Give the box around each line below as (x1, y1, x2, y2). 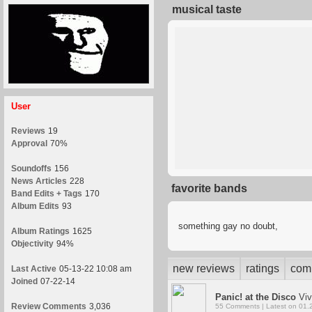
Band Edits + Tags (11, 189, 82, 198)
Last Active (11, 264, 56, 274)
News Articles (11, 176, 67, 186)
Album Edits (11, 201, 59, 211)
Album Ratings (11, 226, 70, 236)
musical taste (172, 3, 242, 15)
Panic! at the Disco (215, 292, 296, 302)
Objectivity (11, 239, 54, 249)
